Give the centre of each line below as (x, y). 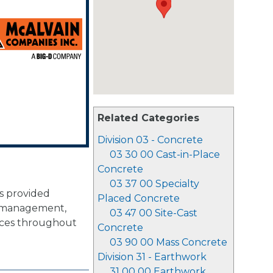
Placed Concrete (139, 198)
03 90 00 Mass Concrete (168, 242)
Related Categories (148, 118)
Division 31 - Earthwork (152, 257)
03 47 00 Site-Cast (154, 213)
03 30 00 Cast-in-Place (165, 154)
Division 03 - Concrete (150, 140)
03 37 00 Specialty (154, 184)
